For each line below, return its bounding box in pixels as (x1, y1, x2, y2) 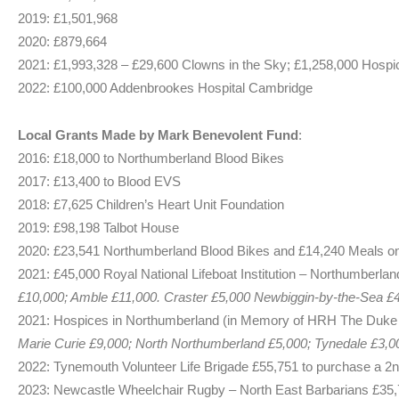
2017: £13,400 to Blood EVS (18, 173, 181, 189)
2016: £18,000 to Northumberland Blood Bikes (18, 150, 284, 166)
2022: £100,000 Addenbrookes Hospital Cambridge (18, 80, 313, 96)
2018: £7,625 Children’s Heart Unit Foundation (18, 196, 284, 212)
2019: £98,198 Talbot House (18, 219, 179, 235)
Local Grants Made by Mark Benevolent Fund (18, 126, 298, 142)
